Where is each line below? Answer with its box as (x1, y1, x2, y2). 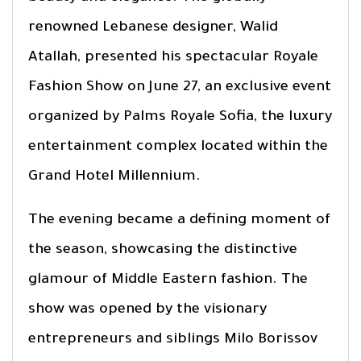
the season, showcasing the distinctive (28, 242, 297, 259)
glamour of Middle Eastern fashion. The (28, 272, 308, 288)
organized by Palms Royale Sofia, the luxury (28, 109, 332, 126)
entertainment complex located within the (28, 139, 328, 156)
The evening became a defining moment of (28, 212, 330, 229)
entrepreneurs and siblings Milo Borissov (28, 331, 317, 348)
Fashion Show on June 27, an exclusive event (28, 79, 331, 96)
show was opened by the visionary (28, 301, 267, 318)
